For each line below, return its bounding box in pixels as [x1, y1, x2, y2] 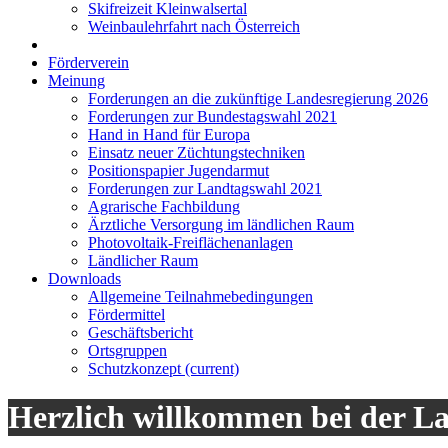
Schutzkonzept [88, 360, 185, 377]
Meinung [48, 72, 105, 89]
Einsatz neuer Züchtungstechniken [88, 144, 305, 161]
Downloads [48, 270, 121, 287]
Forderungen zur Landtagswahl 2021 [88, 180, 322, 197]
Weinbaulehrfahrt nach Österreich [88, 18, 300, 35]
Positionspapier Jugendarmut [88, 162, 269, 179]
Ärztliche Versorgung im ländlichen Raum [88, 216, 354, 233]
